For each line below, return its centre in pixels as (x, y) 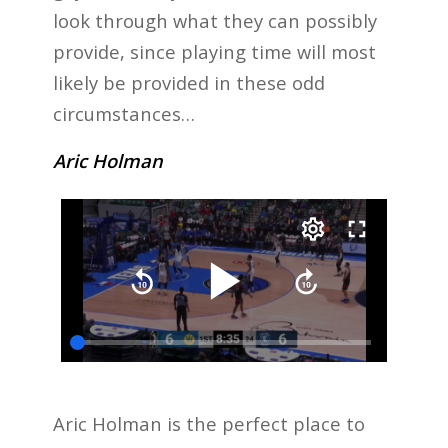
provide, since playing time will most (214, 52)
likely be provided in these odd (188, 83)
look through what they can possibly (214, 21)
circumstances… (123, 114)
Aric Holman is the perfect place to (208, 424)
